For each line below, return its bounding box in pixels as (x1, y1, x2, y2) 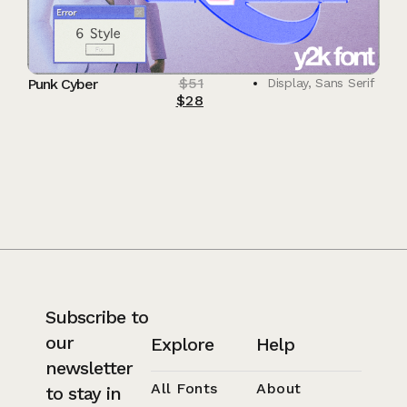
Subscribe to (45, 306, 148, 329)
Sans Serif (315, 74, 375, 90)
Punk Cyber (27, 74, 97, 93)
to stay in (45, 382, 121, 405)
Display (267, 74, 308, 90)
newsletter (45, 357, 133, 380)
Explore (151, 333, 213, 356)
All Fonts (151, 380, 218, 398)
